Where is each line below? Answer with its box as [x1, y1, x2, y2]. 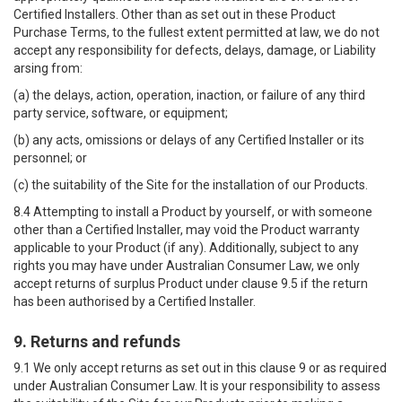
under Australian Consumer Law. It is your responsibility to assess [13, 379, 380, 393]
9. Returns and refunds [13, 332, 180, 351]
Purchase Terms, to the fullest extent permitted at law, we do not [13, 25, 380, 39]
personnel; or [13, 151, 87, 165]
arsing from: [13, 61, 83, 75]
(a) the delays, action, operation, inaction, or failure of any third [13, 88, 365, 102]
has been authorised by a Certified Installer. [13, 294, 256, 309]
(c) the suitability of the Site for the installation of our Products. [13, 178, 368, 192]
